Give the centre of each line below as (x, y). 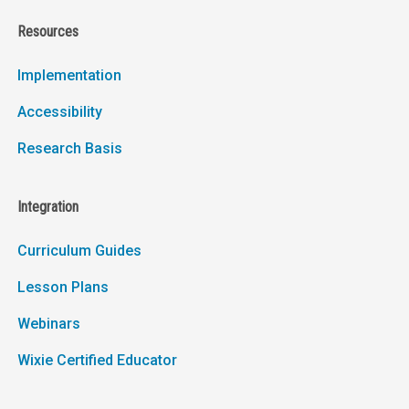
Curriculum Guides (79, 251)
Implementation (69, 76)
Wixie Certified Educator (97, 361)
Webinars (48, 324)
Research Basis (69, 149)
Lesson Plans (63, 288)
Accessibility (59, 112)
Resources (47, 32)
